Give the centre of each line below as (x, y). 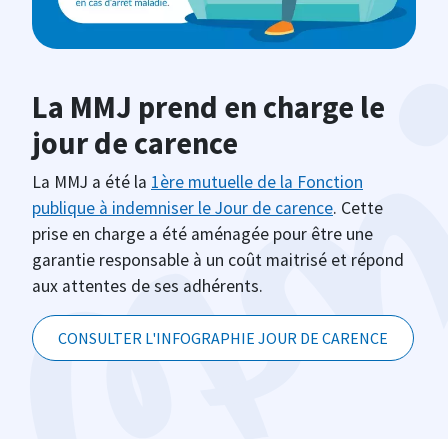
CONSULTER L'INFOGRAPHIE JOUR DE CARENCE (223, 337)
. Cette (358, 207)
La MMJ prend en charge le (208, 106)
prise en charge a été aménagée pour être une (202, 233)
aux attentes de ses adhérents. (147, 285)
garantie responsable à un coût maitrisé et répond (218, 259)
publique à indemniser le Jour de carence (182, 207)
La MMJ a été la (91, 181)
